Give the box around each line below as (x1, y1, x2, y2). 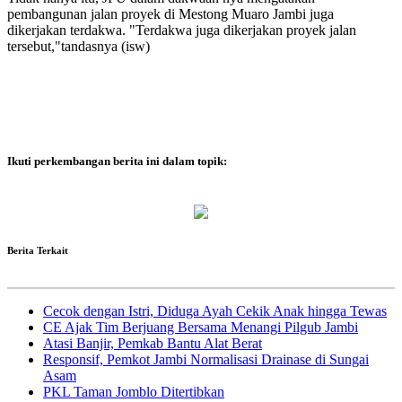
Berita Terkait (7, 244, 68, 256)
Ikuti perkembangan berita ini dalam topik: (7, 153, 227, 168)
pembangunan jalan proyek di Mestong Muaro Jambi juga (7, 6, 334, 22)
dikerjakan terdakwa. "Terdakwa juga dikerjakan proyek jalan (7, 22, 356, 39)
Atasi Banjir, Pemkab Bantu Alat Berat (43, 335, 262, 351)
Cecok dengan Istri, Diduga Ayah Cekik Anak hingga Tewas (43, 302, 387, 319)
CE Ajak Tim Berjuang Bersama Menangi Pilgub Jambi (43, 319, 358, 335)
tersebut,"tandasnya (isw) (7, 39, 150, 55)
